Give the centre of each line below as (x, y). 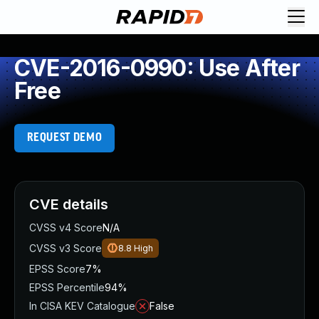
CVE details (69, 204)
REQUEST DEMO (64, 138)
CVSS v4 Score (66, 228)
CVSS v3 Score (66, 248)
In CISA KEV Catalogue (82, 306)
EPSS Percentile (67, 287)
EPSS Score (57, 269)
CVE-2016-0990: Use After (157, 68)
